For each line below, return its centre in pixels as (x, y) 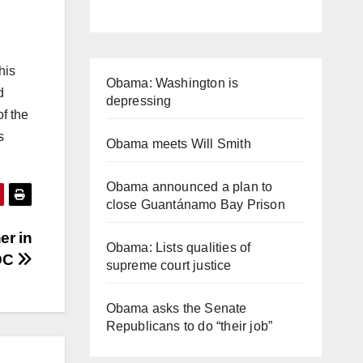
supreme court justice (169, 265)
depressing (139, 100)
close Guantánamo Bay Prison (195, 204)
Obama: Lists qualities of (178, 247)
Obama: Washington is (172, 83)
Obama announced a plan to (189, 186)
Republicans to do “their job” (189, 326)
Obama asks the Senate (176, 308)
